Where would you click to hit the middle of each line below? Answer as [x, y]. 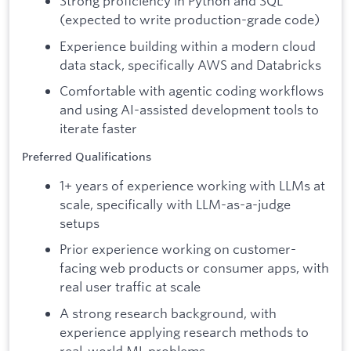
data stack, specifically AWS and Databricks [190, 64]
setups [80, 223]
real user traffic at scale [130, 287]
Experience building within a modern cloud [188, 45]
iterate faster [98, 128]
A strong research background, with [168, 313]
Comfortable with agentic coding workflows [192, 91]
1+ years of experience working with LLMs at [192, 185]
